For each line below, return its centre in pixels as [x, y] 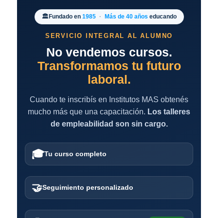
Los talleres [169, 112]
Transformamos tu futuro [109, 66]
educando [162, 17]
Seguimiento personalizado [88, 187]
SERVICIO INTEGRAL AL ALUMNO [109, 36]
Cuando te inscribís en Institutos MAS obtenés [109, 100]
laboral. [109, 80]
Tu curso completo [75, 154]
